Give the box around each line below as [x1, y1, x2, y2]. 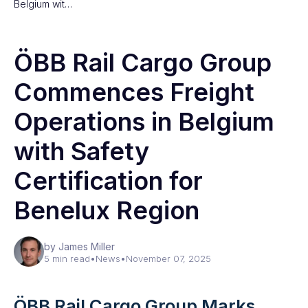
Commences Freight [14, 77, 254, 107]
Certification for [14, 166, 203, 196]
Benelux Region [14, 195, 199, 225]
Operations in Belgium [14, 107, 274, 137]
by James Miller [44, 241, 115, 252]
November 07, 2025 [126, 253, 211, 264]
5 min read [44, 253, 90, 264]
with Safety [14, 136, 149, 166]
